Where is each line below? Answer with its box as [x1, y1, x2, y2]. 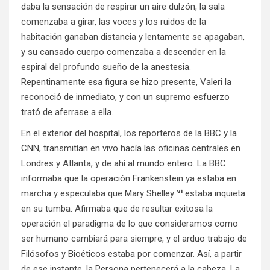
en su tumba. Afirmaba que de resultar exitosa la [21, 203, 213, 215]
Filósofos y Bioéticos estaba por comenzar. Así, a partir [21, 248, 242, 260]
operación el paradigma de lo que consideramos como [21, 218, 238, 230]
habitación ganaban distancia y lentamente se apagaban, [21, 31, 245, 43]
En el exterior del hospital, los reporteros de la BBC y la [21, 128, 237, 139]
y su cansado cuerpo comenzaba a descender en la [21, 46, 226, 58]
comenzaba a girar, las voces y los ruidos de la [21, 16, 206, 28]
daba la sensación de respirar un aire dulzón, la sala [21, 1, 225, 13]
